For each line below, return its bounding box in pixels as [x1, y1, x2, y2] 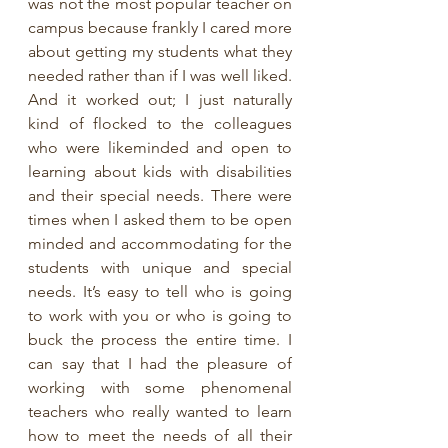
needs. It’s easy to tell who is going [28, 282, 292, 301]
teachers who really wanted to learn [28, 402, 292, 421]
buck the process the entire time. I [28, 330, 292, 349]
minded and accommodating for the [28, 234, 292, 253]
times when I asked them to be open [28, 210, 292, 229]
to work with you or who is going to [28, 306, 292, 325]
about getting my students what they [28, 42, 292, 61]
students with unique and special [28, 258, 292, 277]
